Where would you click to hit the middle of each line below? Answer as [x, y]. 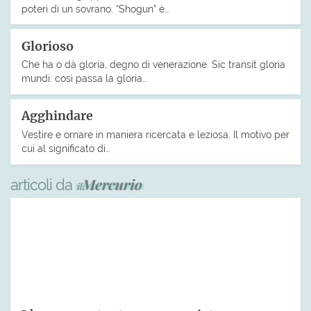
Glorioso [48, 46]
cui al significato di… [66, 149]
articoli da [43, 184]
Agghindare [57, 116]
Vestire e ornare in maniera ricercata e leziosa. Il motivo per [155, 135]
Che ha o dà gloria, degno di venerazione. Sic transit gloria [153, 65]
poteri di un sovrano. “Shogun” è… [95, 8]
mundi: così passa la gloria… [84, 78]
